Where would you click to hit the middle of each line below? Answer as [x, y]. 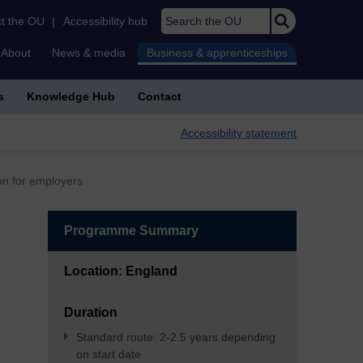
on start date [109, 354]
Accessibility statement [239, 133]
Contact [160, 96]
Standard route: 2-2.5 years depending [176, 337]
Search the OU [195, 16]
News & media [89, 53]
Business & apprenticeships [217, 53]
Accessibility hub [105, 21]
